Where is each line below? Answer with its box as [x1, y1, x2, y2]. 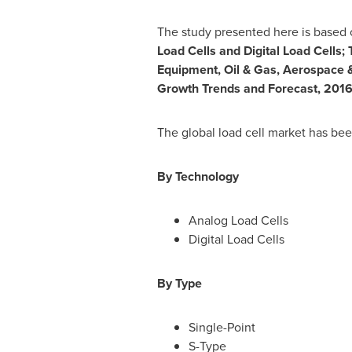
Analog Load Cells [188, 211, 288, 229]
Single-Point [188, 318, 255, 336]
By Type [156, 274, 202, 292]
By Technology [156, 167, 239, 185]
